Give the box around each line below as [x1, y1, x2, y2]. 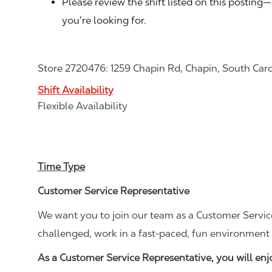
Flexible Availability [38, 100, 127, 112]
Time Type [38, 160, 85, 172]
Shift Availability [38, 84, 114, 96]
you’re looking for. [62, 14, 146, 26]
